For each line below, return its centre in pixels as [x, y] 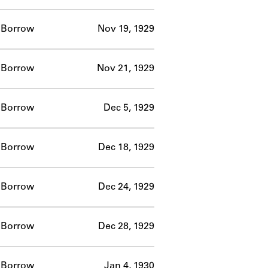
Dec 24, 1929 [126, 187]
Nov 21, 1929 [126, 68]
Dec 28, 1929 [126, 226]
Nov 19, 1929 [126, 29]
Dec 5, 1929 [129, 108]
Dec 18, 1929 [126, 147]
